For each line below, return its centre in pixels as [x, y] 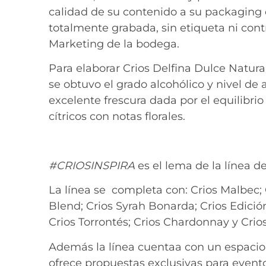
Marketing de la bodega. [114, 44]
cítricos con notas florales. [117, 117]
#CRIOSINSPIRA [92, 165]
